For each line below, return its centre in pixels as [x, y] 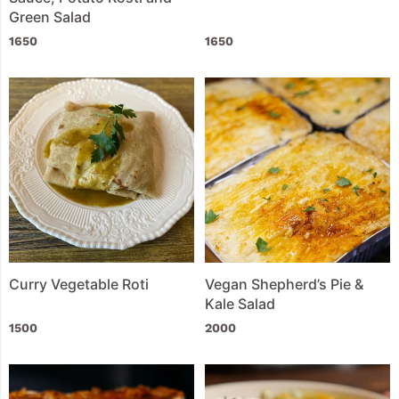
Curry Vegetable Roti [79, 284]
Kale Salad [240, 303]
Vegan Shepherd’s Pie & [285, 284]
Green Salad [50, 16]
